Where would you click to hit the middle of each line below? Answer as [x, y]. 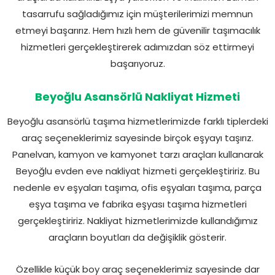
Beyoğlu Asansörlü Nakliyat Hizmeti [137, 96]
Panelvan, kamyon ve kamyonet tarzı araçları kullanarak [137, 154]
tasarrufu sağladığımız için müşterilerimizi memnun [137, 14]
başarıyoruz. [137, 63]
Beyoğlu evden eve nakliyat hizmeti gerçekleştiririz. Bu [137, 171]
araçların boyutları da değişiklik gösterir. [137, 237]
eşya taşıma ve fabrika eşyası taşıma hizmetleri [137, 204]
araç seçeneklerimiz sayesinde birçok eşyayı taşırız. [137, 137]
